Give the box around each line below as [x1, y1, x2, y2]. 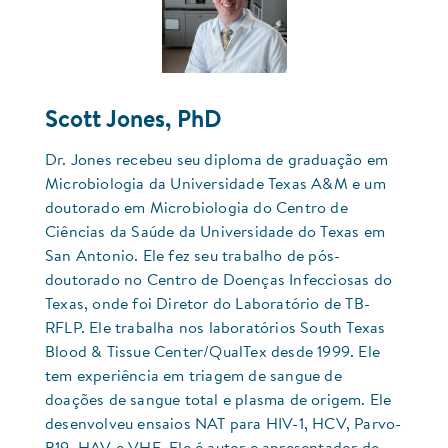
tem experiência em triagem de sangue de [45, 369, 342, 386]
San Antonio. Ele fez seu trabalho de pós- [45, 249, 341, 266]
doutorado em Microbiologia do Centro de [45, 201, 348, 218]
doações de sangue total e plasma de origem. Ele [45, 393, 392, 410]
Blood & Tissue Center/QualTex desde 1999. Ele [45, 345, 381, 362]
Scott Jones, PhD [45, 109, 222, 134]
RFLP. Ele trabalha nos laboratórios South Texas [45, 321, 386, 338]
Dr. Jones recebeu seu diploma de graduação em [45, 153, 389, 170]
